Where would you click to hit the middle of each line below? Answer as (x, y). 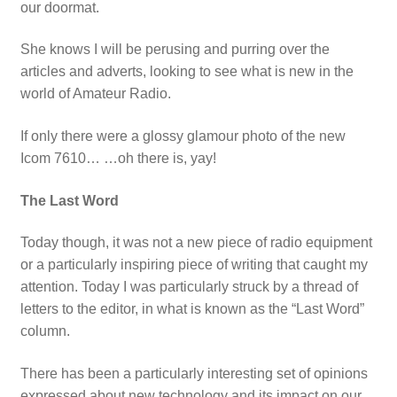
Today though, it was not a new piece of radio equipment (196, 243)
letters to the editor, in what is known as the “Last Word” (192, 309)
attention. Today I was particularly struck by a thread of (189, 287)
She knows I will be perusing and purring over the (175, 50)
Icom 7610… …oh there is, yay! (118, 159)
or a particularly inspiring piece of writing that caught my (194, 265)
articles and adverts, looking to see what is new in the (187, 72)
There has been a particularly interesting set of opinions (194, 373)
